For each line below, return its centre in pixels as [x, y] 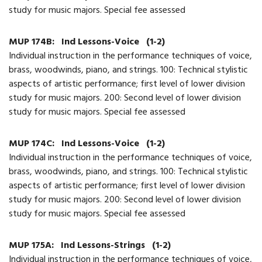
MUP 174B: [33, 42]
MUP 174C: [33, 144]
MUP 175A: [32, 246]
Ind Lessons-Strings [104, 246]
